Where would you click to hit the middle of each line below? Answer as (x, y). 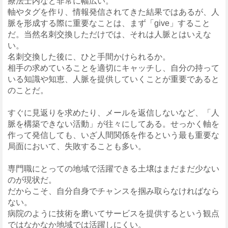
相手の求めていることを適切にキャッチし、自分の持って (113, 68)
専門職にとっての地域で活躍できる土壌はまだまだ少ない (113, 169)
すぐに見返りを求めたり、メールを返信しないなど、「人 (113, 113)
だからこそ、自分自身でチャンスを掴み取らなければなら (113, 191)
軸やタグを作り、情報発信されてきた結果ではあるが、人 (113, 12)
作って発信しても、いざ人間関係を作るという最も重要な (113, 135)
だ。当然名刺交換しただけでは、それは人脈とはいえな (109, 35)
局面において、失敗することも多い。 (77, 147)
